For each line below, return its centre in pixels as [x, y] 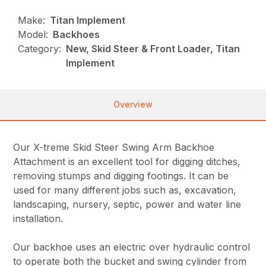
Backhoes [77, 34]
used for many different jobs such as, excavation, [125, 190]
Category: [40, 48]
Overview [133, 104]
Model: [33, 34]
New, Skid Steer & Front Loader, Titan [153, 48]
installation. [38, 218]
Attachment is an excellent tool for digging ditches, [127, 161]
